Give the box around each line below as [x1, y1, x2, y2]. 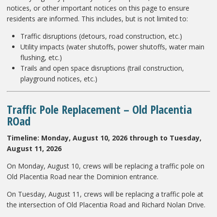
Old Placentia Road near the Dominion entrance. [7, 171, 158, 181]
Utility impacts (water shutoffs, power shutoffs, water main [20, 42, 204, 51]
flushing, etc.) [20, 52, 62, 62]
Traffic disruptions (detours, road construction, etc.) [20, 31, 182, 41]
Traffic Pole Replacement [7, 101, 124, 117]
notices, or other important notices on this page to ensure [7, 3, 189, 13]
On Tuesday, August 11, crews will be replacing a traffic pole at [7, 189, 203, 199]
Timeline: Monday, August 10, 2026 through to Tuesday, [7, 133, 201, 142]
